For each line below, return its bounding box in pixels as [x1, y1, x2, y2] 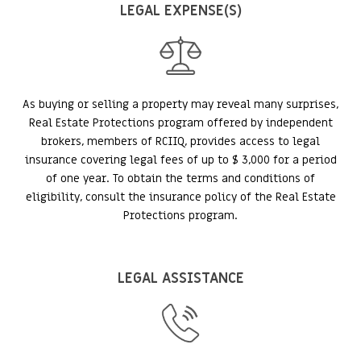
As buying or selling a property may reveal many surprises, [23, 97, 338, 112]
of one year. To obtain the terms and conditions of [46, 171, 315, 186]
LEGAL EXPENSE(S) [119, 2, 242, 20]
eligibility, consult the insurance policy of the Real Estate [25, 189, 336, 205]
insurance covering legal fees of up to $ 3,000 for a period [24, 152, 337, 168]
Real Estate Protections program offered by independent [28, 115, 333, 131]
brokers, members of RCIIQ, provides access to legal [41, 134, 320, 149]
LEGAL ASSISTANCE [117, 269, 244, 288]
